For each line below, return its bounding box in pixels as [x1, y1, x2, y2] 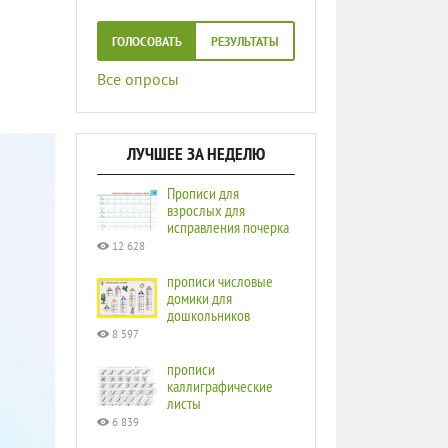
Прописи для [167, 183, 239, 203]
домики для [167, 288, 232, 308]
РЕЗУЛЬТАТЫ [210, 35, 279, 51]
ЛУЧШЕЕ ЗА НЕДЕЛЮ [127, 142, 265, 165]
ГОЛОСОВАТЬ [111, 35, 182, 51]
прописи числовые [167, 271, 273, 291]
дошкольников [167, 305, 250, 325]
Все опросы [97, 71, 179, 91]
